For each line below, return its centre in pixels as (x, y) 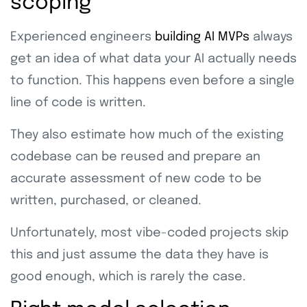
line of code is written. (80, 102)
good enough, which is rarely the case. (128, 277)
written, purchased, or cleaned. (108, 200)
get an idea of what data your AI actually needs (153, 59)
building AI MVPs (202, 37)
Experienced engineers (83, 37)
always (271, 37)
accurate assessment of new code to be (136, 179)
